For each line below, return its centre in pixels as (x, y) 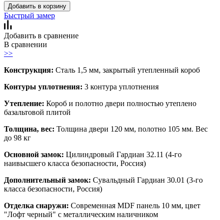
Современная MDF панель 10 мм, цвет (136, 205)
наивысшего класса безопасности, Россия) (75, 163)
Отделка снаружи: (37, 205)
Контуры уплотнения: (44, 86)
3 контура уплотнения (122, 86)
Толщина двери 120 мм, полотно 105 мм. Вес (132, 129)
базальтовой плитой (37, 112)
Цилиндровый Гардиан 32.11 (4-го (124, 154)
